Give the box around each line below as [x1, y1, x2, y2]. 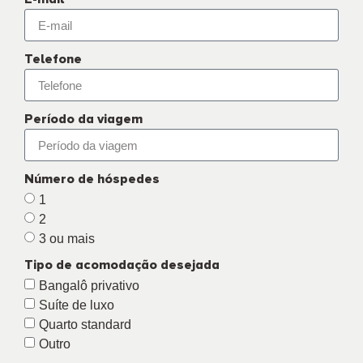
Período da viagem [24, 111, 143, 128]
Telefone [24, 51, 82, 68]
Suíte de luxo [39, 297, 114, 312]
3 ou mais [39, 231, 95, 246]
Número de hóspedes [24, 171, 160, 188]
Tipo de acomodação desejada [24, 257, 220, 274]
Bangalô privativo [39, 278, 139, 293]
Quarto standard [39, 317, 131, 331]
